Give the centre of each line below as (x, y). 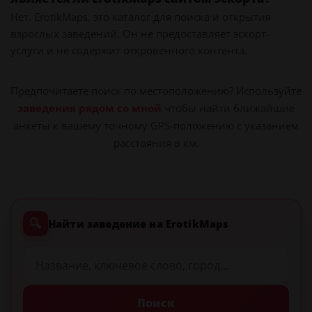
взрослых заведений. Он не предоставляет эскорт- (140, 33)
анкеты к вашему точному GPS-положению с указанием (156, 125)
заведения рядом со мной (89, 108)
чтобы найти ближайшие (228, 108)
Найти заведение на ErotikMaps (139, 223)
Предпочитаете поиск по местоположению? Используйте (156, 91)
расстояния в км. (156, 143)
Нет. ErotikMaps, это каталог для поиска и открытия (141, 17)
